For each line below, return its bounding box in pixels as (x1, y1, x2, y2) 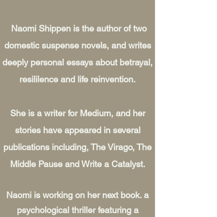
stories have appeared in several (15, 125, 140, 135)
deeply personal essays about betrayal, (2, 57, 153, 67)
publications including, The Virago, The (3, 142, 152, 152)
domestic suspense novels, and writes (4, 40, 151, 50)
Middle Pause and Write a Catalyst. (10, 159, 145, 169)
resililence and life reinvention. (19, 74, 136, 84)
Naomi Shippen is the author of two (11, 23, 147, 33)
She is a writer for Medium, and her (10, 108, 145, 118)
